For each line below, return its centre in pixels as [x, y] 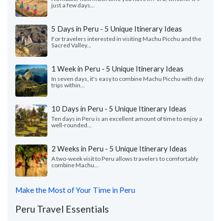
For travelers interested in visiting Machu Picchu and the [126, 38]
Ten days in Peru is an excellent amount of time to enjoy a [127, 118]
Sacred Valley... [71, 45]
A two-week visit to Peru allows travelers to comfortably [125, 158]
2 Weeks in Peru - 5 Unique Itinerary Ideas [119, 148]
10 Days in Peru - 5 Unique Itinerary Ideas [119, 108]
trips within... [68, 85]
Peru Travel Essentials [62, 209]
